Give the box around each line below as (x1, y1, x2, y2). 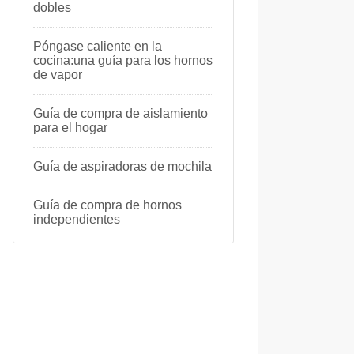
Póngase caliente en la (33, 40, 162, 53)
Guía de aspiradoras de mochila (33, 160, 212, 173)
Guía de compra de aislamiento (33, 107, 208, 120)
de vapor (33, 68, 82, 81)
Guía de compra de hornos (33, 198, 182, 212)
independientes (33, 213, 120, 226)
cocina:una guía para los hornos (33, 54, 213, 67)
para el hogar (33, 121, 107, 134)
